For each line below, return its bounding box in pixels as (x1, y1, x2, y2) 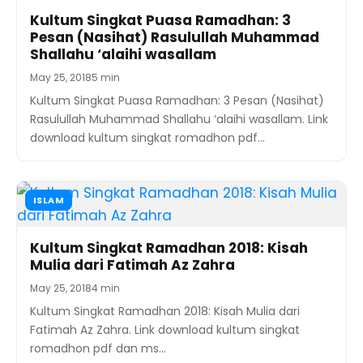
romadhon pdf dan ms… (30, 340, 166, 357)
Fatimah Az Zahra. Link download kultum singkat (30, 321, 300, 338)
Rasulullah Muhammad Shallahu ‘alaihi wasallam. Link (30, 110, 328, 127)
